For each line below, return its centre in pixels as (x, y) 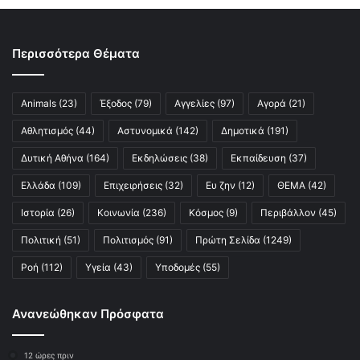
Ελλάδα (38, 186)
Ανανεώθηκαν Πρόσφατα (88, 314)
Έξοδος (116, 104)
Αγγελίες (194, 104)
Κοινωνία (119, 213)
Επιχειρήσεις (133, 186)
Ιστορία (38, 213)
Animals (39, 104)
